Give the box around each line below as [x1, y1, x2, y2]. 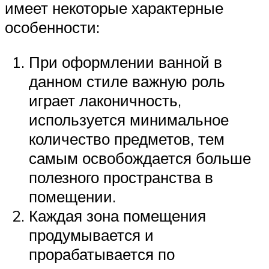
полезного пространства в [29, 167, 213, 187]
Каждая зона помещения [29, 205, 206, 225]
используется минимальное [29, 109, 229, 129]
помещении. [29, 186, 116, 206]
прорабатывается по [29, 244, 175, 264]
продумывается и [29, 225, 154, 244]
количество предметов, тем [29, 128, 225, 148]
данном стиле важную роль [29, 71, 225, 91]
